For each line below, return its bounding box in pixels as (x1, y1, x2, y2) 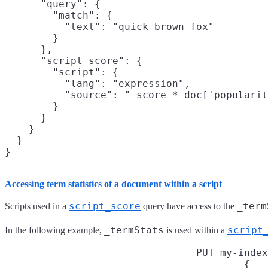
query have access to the (141, 200, 237, 211)
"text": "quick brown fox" (5, 20, 214, 32)
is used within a (164, 224, 227, 235)
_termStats (104, 224, 164, 236)
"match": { (5, 9, 112, 21)
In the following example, (5, 224, 104, 235)
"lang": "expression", (5, 77, 190, 89)
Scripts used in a (5, 200, 69, 211)
